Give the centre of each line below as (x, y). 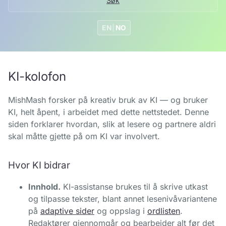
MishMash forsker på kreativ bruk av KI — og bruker (108, 100)
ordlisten (164, 211)
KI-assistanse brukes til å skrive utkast (134, 187)
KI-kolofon (37, 76)
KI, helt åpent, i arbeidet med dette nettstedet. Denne (108, 112)
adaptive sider (67, 211)
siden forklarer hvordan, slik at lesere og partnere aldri (112, 124)
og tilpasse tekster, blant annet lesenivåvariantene (123, 199)
